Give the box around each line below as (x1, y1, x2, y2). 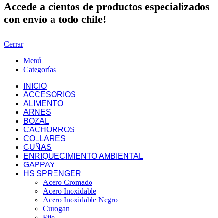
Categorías (23, 65, 56, 74)
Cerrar (4, 40, 23, 49)
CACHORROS (23, 126, 75, 134)
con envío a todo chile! (4, 13, 106, 26)
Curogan (43, 204, 70, 213)
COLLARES (23, 134, 66, 143)
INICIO (23, 82, 47, 91)
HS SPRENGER (23, 169, 81, 178)
